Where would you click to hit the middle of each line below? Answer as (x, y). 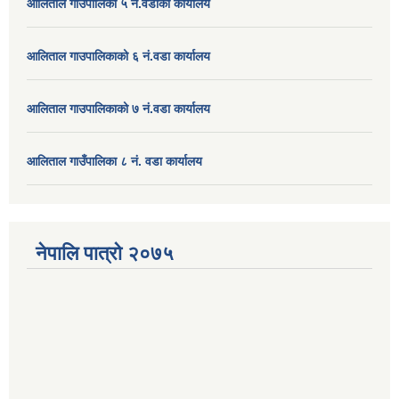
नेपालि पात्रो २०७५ (105, 253)
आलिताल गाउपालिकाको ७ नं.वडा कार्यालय (118, 108)
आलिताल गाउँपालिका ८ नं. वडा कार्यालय (114, 161)
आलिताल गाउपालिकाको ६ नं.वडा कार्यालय (118, 56)
